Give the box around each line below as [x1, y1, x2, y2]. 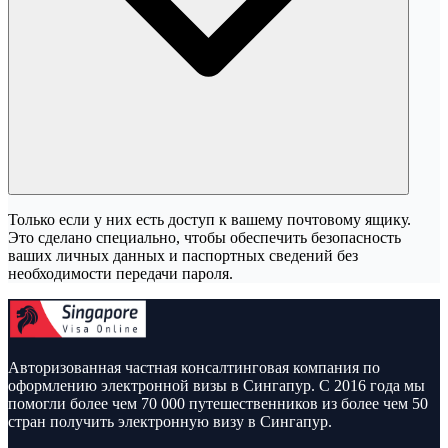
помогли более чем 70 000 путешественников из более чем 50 [8, 394, 428, 412]
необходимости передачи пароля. [8, 264, 233, 282]
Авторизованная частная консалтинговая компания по [8, 358, 380, 376]
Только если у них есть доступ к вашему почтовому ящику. [8, 210, 411, 228]
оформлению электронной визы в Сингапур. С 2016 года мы [8, 376, 425, 394]
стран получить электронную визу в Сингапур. [8, 412, 332, 430]
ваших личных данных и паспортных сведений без [8, 246, 358, 264]
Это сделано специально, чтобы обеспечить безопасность [8, 228, 401, 246]
